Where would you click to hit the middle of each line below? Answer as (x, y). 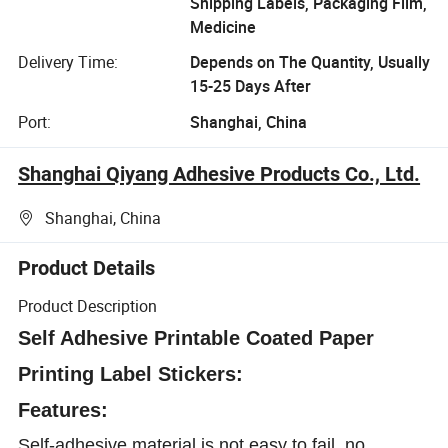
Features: (63, 409)
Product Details (87, 268)
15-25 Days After (250, 86)
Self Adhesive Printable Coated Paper (196, 337)
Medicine (222, 26)
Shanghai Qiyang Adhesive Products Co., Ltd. (219, 173)
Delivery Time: (68, 62)
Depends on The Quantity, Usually (309, 62)
